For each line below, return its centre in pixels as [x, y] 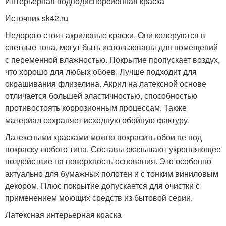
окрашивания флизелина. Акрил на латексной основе [106, 83]
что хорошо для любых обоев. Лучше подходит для [101, 71]
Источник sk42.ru [37, 18]
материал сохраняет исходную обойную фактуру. [97, 120]
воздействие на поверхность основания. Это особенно [108, 161]
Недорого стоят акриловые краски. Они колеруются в [105, 35]
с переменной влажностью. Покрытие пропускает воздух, [112, 59]
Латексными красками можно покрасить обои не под [103, 137]
